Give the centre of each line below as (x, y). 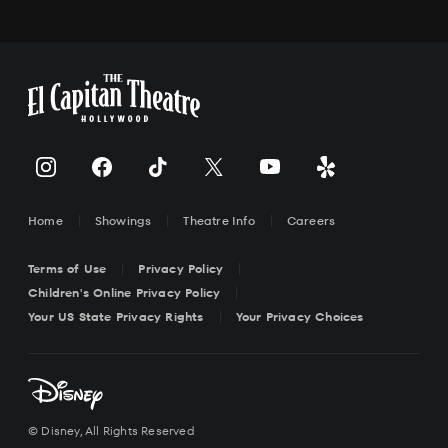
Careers (311, 221)
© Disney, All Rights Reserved (111, 431)
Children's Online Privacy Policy (124, 293)
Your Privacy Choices (299, 317)
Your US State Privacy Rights (116, 317)
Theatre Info (219, 221)
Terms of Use (67, 269)
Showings (123, 221)
